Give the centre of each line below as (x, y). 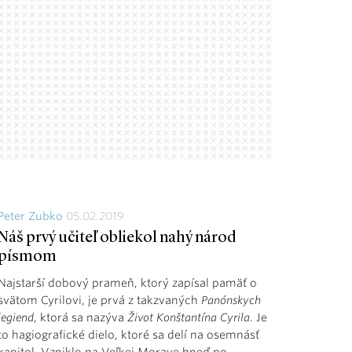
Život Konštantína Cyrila (189, 317)
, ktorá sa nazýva (81, 317)
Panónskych (231, 300)
